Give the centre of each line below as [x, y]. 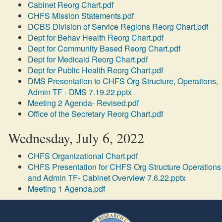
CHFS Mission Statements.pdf [81, 16]
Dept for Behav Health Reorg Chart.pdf [96, 37]
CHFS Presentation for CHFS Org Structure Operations [124, 167]
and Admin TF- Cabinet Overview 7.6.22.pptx [107, 178]
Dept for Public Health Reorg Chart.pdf [95, 70]
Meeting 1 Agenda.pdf [66, 189]
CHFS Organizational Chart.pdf [83, 156]
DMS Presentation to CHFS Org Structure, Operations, [123, 81]
